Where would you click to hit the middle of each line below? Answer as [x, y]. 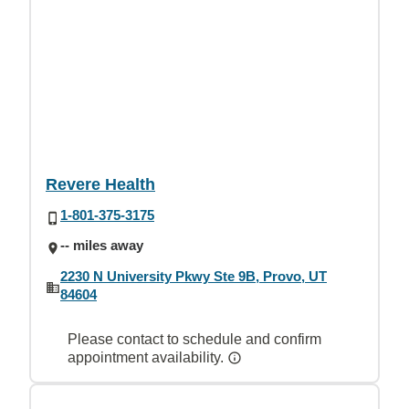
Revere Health [100, 184]
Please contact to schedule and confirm [194, 339]
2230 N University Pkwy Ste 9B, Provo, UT [194, 276]
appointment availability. [147, 357]
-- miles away [102, 246]
